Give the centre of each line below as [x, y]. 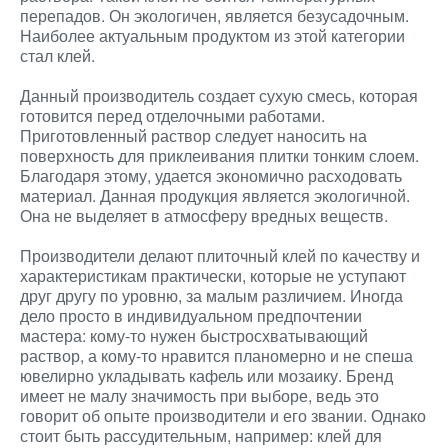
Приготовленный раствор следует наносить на [193, 135]
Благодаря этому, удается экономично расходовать [211, 175]
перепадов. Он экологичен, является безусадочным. [214, 15]
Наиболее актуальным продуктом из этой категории [212, 35]
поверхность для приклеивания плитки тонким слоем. [219, 155]
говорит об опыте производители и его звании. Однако [223, 415]
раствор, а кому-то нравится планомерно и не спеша [216, 355]
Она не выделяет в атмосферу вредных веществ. [204, 215]
